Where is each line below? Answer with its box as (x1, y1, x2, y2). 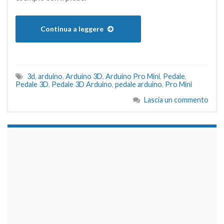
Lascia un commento (144, 95, 208, 104)
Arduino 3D (65, 72, 102, 81)
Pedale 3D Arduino (51, 80, 112, 89)
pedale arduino (115, 80, 162, 89)
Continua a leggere (40, 24, 105, 33)
